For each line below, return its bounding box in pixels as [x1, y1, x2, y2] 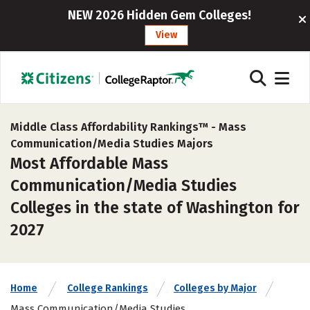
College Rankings [67, 282, 148, 294]
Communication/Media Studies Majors [10, 137, 213, 150]
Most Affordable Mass [10, 154, 168, 173]
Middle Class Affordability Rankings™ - [10, 120, 219, 134]
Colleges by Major [174, 282, 257, 294]
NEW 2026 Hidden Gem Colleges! [68, 8, 252, 23]
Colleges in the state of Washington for [10, 198, 300, 217]
